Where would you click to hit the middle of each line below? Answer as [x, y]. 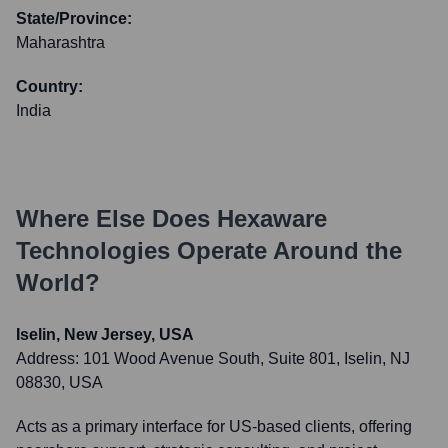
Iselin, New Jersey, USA [105, 334]
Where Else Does [116, 218]
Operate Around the [286, 250]
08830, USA [59, 382]
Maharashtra [60, 42]
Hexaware [272, 218]
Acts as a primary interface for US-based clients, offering [214, 426]
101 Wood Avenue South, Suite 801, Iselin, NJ [246, 358]
